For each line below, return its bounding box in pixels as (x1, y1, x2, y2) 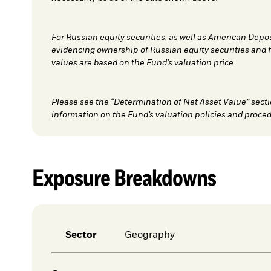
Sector (65, 230, 97, 241)
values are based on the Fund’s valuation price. (51, 59, 235, 68)
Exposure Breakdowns (32, 163, 217, 192)
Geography (125, 230, 175, 241)
